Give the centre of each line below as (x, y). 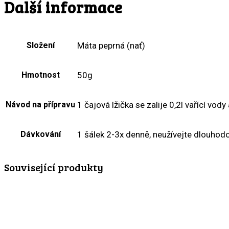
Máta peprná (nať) (111, 46)
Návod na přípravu (40, 105)
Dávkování (40, 134)
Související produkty (54, 167)
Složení (40, 45)
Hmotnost (40, 75)
